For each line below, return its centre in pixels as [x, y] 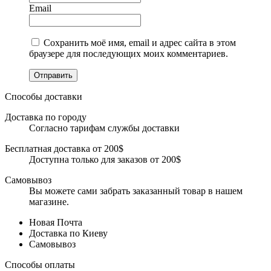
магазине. [49, 201]
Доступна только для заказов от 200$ [105, 159]
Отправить [53, 75]
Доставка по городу [46, 117]
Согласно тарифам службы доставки [104, 128]
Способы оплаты [40, 264]
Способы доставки [44, 96]
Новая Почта [56, 222]
